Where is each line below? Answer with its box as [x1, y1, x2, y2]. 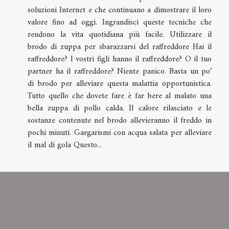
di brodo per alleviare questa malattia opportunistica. [28, 77, 212, 91]
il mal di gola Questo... [28, 138, 102, 153]
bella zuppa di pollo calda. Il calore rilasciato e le [28, 101, 212, 116]
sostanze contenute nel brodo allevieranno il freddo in [28, 113, 212, 128]
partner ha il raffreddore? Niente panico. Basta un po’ [28, 64, 212, 79]
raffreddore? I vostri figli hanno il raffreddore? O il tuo [28, 52, 212, 67]
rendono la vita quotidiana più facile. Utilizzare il [28, 28, 212, 42]
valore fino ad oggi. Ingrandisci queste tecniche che [28, 15, 212, 30]
